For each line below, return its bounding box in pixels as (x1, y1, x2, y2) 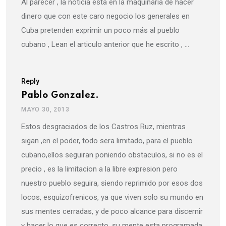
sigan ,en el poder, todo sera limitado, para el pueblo (21, 136, 193, 146)
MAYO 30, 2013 (21, 106, 70, 114)
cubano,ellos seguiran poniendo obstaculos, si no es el (21, 150, 203, 160)
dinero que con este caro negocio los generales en (21, 12, 190, 21)
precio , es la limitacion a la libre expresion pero (21, 164, 178, 174)
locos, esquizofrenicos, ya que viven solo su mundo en (21, 193, 203, 202)
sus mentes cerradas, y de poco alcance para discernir (21, 207, 203, 216)
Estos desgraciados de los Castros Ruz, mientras (21, 122, 186, 132)
